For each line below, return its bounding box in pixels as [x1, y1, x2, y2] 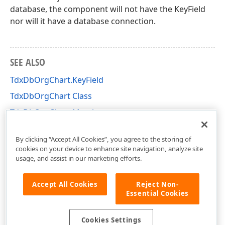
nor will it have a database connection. [10, 16, 156, 27]
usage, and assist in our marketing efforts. [15, 153, 142, 163]
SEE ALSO [10, 55, 45, 69]
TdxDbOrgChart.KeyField [10, 74, 103, 85]
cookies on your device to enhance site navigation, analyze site [15, 144, 203, 153]
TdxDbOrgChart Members [10, 106, 109, 118]
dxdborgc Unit [10, 123, 65, 134]
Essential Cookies [126, 188, 189, 198]
